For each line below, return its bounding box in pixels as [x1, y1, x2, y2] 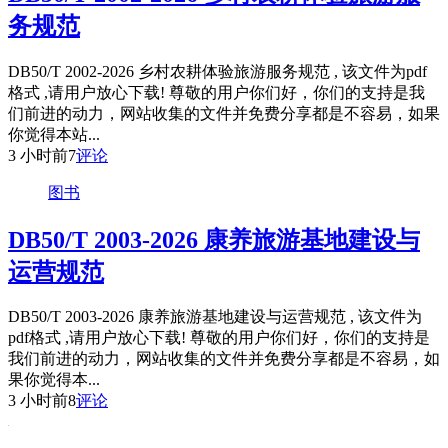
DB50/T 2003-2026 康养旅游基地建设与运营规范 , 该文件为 [8, 308, 422, 326]
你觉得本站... [8, 125, 100, 143]
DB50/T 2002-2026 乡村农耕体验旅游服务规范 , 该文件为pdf [8, 62, 427, 80]
